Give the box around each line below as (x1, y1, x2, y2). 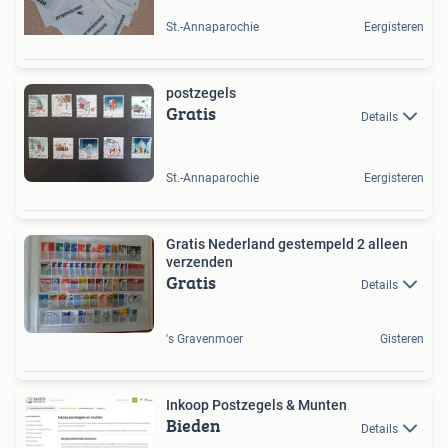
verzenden (166, 254, 233, 270)
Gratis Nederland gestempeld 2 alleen (166, 236, 408, 252)
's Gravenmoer (166, 332, 243, 347)
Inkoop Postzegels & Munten (166, 397, 347, 414)
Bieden (166, 412, 221, 440)
